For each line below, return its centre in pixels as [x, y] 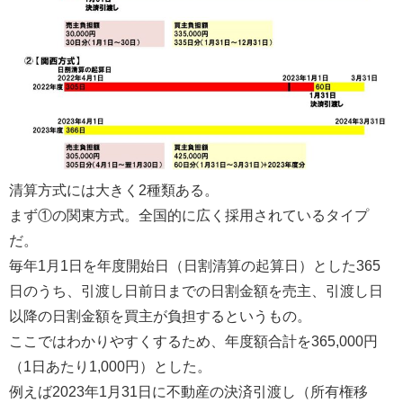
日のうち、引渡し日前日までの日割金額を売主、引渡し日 [196, 290]
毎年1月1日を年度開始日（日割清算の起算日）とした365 [195, 265]
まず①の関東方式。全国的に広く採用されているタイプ [189, 215]
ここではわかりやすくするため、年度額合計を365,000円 [193, 340]
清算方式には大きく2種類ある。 [114, 189]
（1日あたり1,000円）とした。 [110, 366]
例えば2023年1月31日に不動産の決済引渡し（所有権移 [188, 391]
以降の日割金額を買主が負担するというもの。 [160, 315]
